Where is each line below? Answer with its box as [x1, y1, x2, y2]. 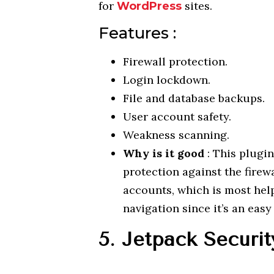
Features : [98, 23, 177, 43]
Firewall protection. [123, 54, 228, 69]
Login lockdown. [123, 73, 211, 87]
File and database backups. [123, 91, 265, 106]
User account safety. [123, 109, 232, 124]
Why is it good [123, 146, 205, 161]
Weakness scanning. [123, 128, 230, 143]
